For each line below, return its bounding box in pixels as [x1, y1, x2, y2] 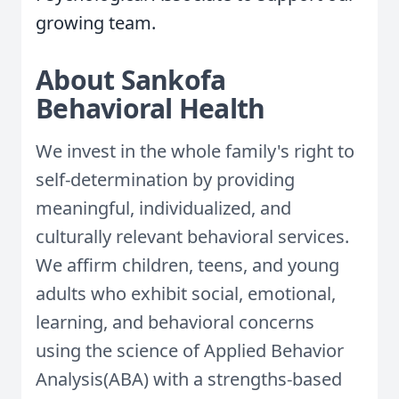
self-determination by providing [36, 167, 295, 191]
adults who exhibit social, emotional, [36, 281, 336, 305]
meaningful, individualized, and [36, 196, 291, 220]
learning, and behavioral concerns [36, 310, 314, 334]
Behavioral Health [36, 90, 265, 126]
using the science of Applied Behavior [36, 338, 344, 362]
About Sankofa [36, 61, 226, 98]
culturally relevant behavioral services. [36, 224, 349, 248]
